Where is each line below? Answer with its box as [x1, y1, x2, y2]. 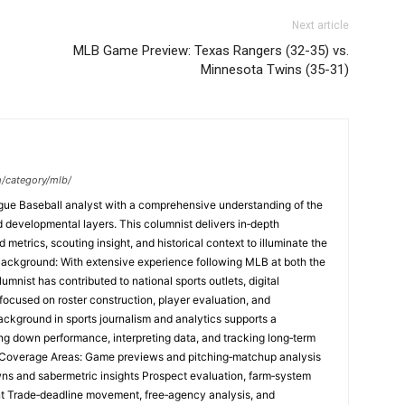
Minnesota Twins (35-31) [201, 61, 349, 78]
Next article [292, 19, 349, 32]
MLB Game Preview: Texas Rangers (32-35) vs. [73, 42, 349, 59]
